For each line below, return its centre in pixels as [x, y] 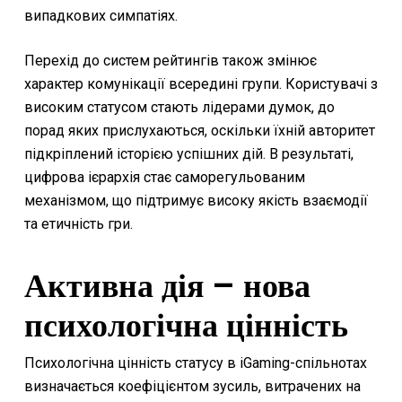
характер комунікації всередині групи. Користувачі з [201, 84]
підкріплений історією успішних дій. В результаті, [188, 154]
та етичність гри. [78, 224]
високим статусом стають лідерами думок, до [179, 107]
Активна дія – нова [167, 286]
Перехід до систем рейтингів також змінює [170, 61]
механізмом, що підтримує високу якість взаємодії [196, 201]
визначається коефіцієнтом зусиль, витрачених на [192, 386]
